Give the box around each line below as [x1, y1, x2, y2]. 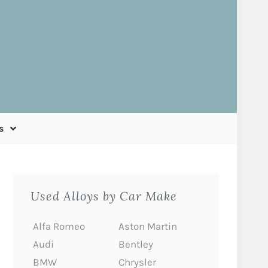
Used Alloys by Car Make [31, 188, 177, 203]
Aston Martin [118, 220, 177, 232]
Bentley [118, 238, 153, 250]
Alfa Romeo [33, 220, 85, 232]
